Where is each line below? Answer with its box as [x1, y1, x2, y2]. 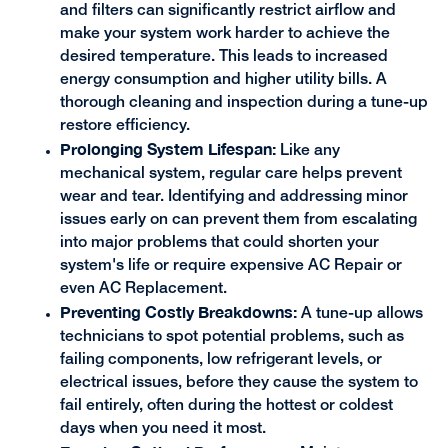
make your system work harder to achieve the [59, 27, 390, 42]
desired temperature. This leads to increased [59, 50, 388, 65]
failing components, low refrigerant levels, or [59, 353, 382, 368]
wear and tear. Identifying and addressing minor [59, 190, 408, 205]
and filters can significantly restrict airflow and [59, 4, 396, 19]
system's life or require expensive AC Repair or [59, 259, 402, 274]
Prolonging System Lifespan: [59, 140, 276, 159]
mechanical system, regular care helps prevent [59, 167, 402, 182]
